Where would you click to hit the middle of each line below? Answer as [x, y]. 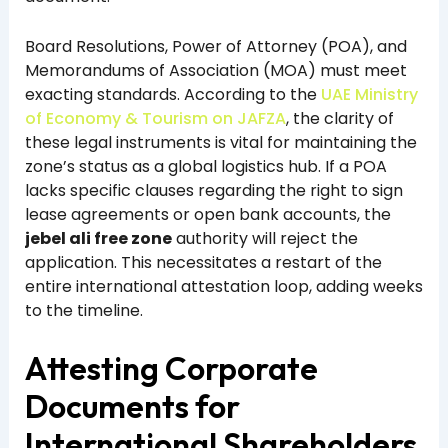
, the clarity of [339, 119]
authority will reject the [264, 239]
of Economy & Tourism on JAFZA [155, 119]
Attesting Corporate [171, 367]
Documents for [132, 405]
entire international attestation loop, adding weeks [223, 287]
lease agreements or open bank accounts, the [207, 215]
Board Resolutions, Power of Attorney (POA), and [215, 47]
